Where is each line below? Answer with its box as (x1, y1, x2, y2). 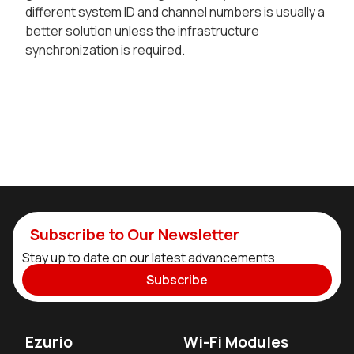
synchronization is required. (25, 41, 185, 59)
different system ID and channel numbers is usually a (25, 3, 325, 21)
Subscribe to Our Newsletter (29, 224, 239, 245)
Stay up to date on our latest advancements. (22, 249, 278, 267)
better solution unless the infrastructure (25, 22, 259, 40)
